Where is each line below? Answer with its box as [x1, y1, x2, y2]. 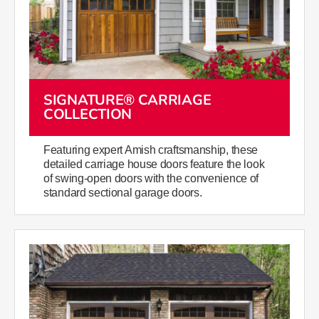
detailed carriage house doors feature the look [43, 158, 265, 171]
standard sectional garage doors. [43, 187, 202, 199]
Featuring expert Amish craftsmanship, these [43, 144, 258, 157]
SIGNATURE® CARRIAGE [43, 90, 211, 110]
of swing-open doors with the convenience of [43, 172, 259, 185]
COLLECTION [43, 105, 132, 125]
